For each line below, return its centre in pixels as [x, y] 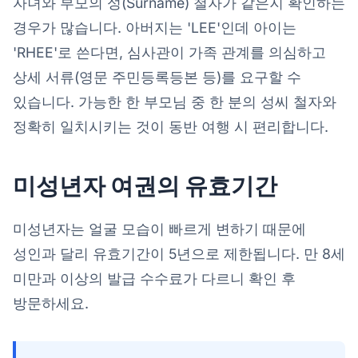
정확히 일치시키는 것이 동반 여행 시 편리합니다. [171, 126]
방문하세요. [51, 303]
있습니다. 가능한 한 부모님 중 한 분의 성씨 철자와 [175, 101]
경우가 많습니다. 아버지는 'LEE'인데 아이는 [155, 27]
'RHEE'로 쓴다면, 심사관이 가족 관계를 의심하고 [169, 52]
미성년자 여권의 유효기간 [145, 185]
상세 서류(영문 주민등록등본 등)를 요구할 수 [157, 77]
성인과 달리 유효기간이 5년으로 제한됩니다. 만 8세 [179, 253]
